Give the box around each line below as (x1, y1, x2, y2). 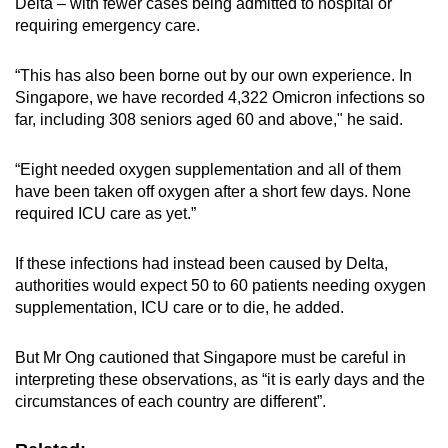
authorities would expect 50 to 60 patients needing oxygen (15, 276, 426, 294)
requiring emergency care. (15, 16, 200, 34)
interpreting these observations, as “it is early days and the (15, 370, 425, 388)
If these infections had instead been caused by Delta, (15, 254, 388, 272)
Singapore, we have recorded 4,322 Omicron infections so (15, 88, 425, 106)
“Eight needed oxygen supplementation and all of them (15, 160, 401, 178)
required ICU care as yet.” (15, 204, 196, 222)
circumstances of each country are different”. (15, 392, 326, 410)
